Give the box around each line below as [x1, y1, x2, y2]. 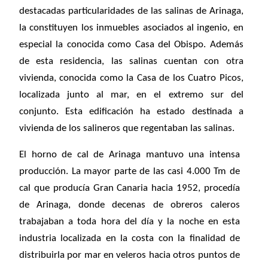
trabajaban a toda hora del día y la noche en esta [19, 217, 240, 227]
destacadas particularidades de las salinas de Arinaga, [19, 6, 243, 17]
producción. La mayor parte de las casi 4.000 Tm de [19, 166, 240, 177]
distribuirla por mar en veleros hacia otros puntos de [19, 250, 240, 261]
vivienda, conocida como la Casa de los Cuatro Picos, [19, 73, 243, 84]
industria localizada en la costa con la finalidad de [19, 233, 240, 244]
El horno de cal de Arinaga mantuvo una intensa [19, 150, 240, 160]
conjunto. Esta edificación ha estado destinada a [19, 106, 243, 117]
